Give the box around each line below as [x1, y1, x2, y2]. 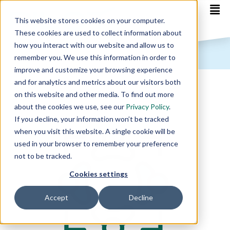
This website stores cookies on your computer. [14, 16, 165, 25]
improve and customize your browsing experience [14, 65, 172, 74]
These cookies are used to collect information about [14, 28, 182, 37]
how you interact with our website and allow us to [14, 41, 174, 49]
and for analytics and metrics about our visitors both [14, 78, 181, 86]
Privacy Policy [126, 102, 169, 111]
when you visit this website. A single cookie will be [14, 127, 175, 136]
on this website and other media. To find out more [14, 90, 174, 99]
